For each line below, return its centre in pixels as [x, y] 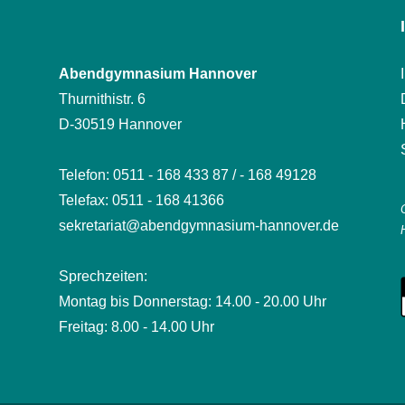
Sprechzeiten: [103, 277]
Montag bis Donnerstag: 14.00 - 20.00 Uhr [192, 302]
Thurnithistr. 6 [102, 99]
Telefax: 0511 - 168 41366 [141, 201]
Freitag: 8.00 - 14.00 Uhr [136, 327]
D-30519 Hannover [120, 125]
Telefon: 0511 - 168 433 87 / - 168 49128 [187, 175]
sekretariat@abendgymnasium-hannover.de [198, 226]
